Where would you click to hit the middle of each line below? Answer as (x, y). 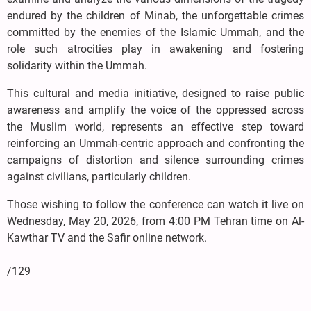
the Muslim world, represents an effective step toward (155, 127)
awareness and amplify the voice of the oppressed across (155, 110)
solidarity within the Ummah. (77, 66)
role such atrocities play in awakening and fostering (155, 49)
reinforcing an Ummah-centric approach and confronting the (155, 144)
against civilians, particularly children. (99, 177)
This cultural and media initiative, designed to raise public (155, 94)
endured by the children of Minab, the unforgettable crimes (155, 16)
